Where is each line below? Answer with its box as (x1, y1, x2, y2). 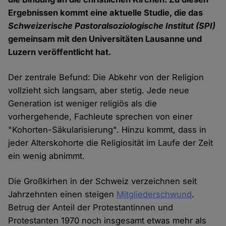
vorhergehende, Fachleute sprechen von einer (8, 111, 193, 122)
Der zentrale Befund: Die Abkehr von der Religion (8, 72, 204, 83)
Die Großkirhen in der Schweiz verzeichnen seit (8, 176, 197, 187)
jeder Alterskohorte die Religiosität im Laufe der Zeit (8, 138, 213, 148)
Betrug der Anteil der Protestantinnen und (8, 202, 174, 213)
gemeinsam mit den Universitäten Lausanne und (8, 34, 202, 44)
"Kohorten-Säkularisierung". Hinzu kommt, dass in (8, 125, 207, 135)
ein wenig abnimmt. (8, 151, 85, 161)
